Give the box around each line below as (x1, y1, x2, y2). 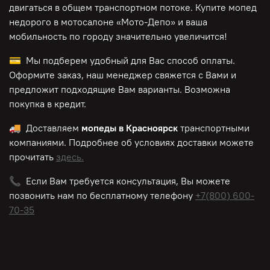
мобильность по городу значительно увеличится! (9, 30, 227, 43)
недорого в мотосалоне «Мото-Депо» (9, 16, 175, 28)
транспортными (180, 122, 250, 134)
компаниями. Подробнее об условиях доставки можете (9, 136, 254, 149)
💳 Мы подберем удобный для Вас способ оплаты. (9, 54, 235, 67)
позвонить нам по (9, 189, 87, 202)
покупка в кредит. (9, 98, 86, 110)
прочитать (9, 151, 56, 163)
